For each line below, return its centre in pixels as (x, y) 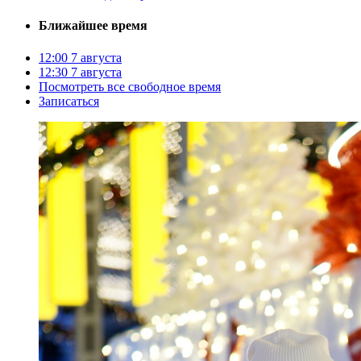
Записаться (69, 101)
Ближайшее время (93, 26)
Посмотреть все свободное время (130, 86)
